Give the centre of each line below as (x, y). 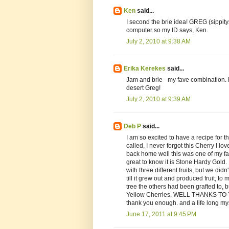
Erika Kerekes (145, 69)
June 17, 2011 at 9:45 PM (161, 214)
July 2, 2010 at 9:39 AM (158, 99)
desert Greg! (143, 88)
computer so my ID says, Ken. (167, 30)
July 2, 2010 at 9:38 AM (158, 42)
